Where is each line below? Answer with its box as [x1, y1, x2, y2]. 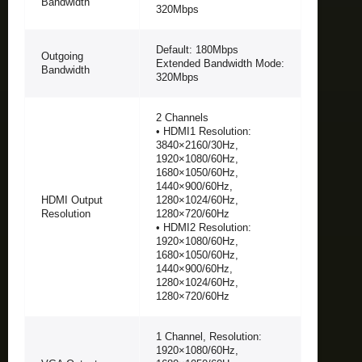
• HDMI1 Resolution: [156, 124, 251, 137]
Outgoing [41, 49, 83, 62]
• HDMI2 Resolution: [156, 221, 251, 234]
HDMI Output [41, 193, 103, 206]
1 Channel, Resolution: [156, 330, 262, 343]
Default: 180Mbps [156, 43, 238, 56]
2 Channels [156, 111, 208, 124]
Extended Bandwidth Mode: [156, 57, 284, 69]
